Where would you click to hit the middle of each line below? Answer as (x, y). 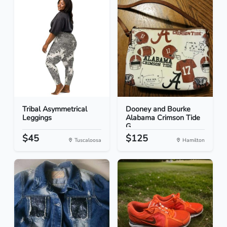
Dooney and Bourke (158, 109)
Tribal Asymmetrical (55, 109)
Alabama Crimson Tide (163, 118)
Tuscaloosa (87, 140)
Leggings (37, 118)
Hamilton (193, 140)
